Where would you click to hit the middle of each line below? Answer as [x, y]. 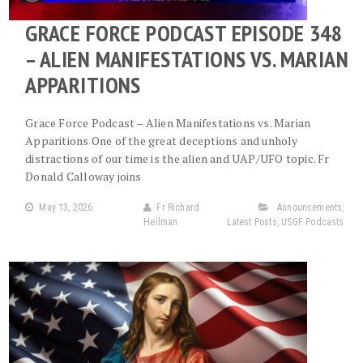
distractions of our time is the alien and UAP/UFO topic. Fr [177, 158]
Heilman [161, 222]
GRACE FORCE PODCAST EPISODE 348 [184, 33]
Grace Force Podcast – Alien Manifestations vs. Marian [168, 123]
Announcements [310, 207]
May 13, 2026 [66, 207]
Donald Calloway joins [83, 176]
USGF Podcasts [313, 222]
